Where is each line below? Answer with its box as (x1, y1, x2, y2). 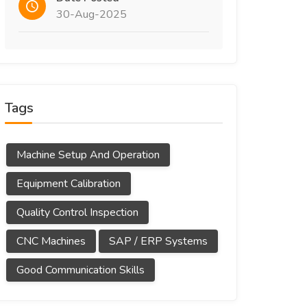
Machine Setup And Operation (16, 147, 160, 162)
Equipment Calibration (16, 175, 121, 191)
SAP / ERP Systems (109, 233, 208, 249)
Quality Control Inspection (16, 204, 138, 220)
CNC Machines (16, 233, 86, 249)
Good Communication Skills (16, 262, 145, 278)
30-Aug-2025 (56, 6, 127, 22)
